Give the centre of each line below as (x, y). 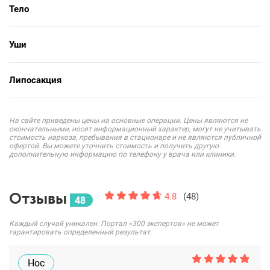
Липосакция (35, 80)
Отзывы (38, 198)
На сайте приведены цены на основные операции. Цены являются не (128, 121)
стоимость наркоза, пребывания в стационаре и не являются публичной (135, 137)
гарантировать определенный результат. (80, 232)
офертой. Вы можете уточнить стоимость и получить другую (114, 146)
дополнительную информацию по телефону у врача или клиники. (122, 154)
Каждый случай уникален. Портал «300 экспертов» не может (114, 224)
